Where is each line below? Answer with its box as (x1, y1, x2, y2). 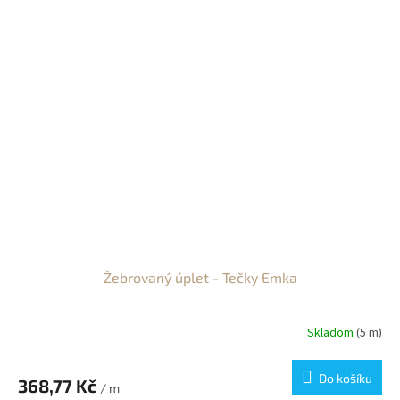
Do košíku (319, 370, 372, 386)
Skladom (307, 324, 356, 343)
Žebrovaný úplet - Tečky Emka (103, 268, 297, 286)
